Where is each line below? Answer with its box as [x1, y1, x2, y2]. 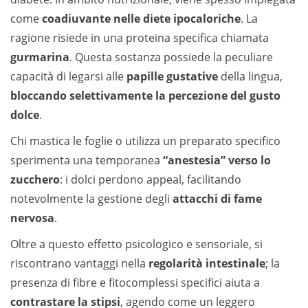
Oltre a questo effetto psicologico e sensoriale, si [10, 236, 263, 252]
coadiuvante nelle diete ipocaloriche [42, 11, 241, 26]
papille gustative [126, 69, 218, 84]
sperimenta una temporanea [10, 153, 163, 168]
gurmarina [10, 49, 69, 65]
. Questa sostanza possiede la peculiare [69, 49, 273, 65]
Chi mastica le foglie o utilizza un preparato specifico [10, 133, 280, 148]
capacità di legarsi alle [10, 69, 126, 84]
